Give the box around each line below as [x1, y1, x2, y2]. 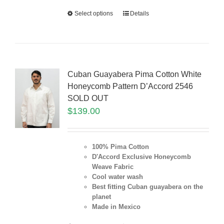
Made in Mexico [91, 203, 140, 211]
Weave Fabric [91, 163, 133, 171]
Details [129, 10, 149, 17]
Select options [74, 10, 113, 17]
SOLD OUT [67, 94, 108, 103]
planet [91, 193, 111, 201]
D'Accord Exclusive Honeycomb [91, 153, 191, 161]
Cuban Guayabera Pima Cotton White [67, 70, 201, 79]
